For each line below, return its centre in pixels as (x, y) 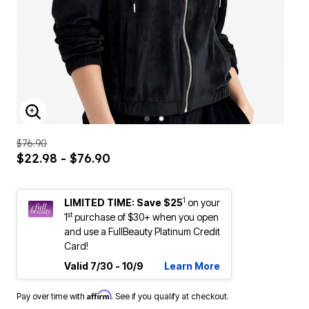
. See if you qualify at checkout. (170, 296)
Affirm (99, 295)
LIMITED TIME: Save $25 (123, 202)
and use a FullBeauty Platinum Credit (142, 231)
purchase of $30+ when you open (146, 217)
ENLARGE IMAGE (82, 120)
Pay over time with (52, 296)
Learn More (192, 266)
